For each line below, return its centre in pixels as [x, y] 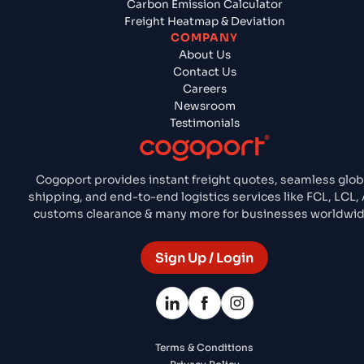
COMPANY [204, 37]
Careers [204, 89]
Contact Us [204, 71]
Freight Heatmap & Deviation [204, 21]
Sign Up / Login [204, 258]
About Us [204, 54]
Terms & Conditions [204, 348]
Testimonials [204, 123]
